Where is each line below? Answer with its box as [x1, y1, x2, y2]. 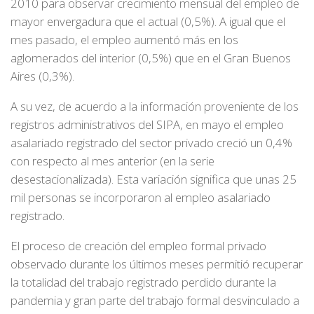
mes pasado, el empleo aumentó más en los [11, 32, 238, 48]
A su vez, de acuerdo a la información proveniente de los [11, 97, 299, 114]
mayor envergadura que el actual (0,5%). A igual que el [11, 13, 285, 30]
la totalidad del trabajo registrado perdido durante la [11, 273, 276, 290]
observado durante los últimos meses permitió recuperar [11, 255, 303, 272]
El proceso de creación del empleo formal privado [11, 237, 266, 254]
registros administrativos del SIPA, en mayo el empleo [11, 116, 284, 132]
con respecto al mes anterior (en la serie [11, 152, 214, 169]
